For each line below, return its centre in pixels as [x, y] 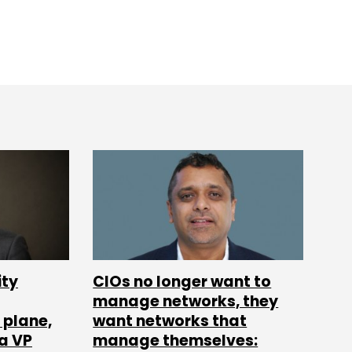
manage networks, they [186, 302]
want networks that [170, 321]
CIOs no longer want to [182, 282]
